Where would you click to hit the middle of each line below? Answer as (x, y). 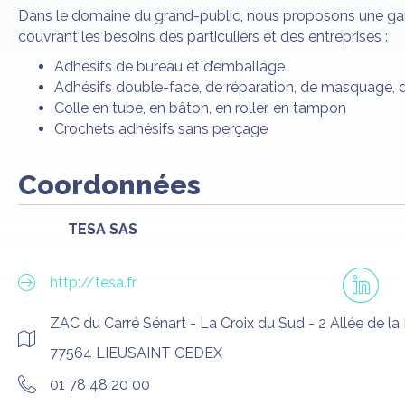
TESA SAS (103, 229)
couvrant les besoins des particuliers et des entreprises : (203, 36)
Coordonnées (109, 184)
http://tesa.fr (93, 283)
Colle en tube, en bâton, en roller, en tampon (200, 108)
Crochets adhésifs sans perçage (161, 128)
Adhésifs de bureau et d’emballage (170, 66)
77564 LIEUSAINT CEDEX (136, 353)
